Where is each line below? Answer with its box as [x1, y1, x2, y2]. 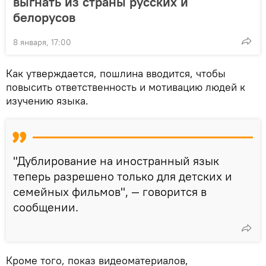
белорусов [13, 8, 75, 26]
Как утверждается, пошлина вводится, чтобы [6, 66, 226, 80]
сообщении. [13, 199, 78, 214]
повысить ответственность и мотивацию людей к [6, 80, 245, 94]
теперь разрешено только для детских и [13, 168, 232, 183]
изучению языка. [6, 93, 88, 107]
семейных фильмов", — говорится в [13, 183, 207, 199]
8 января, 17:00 [13, 36, 71, 47]
